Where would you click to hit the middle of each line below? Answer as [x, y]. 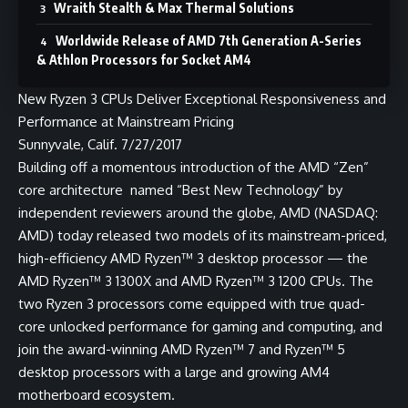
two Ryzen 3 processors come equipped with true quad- [192, 304]
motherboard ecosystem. [97, 395]
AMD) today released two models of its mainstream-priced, [203, 235]
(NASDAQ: [344, 213]
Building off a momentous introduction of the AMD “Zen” [194, 167]
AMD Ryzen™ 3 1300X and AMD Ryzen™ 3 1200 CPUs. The [196, 281]
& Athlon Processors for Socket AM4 [144, 60]
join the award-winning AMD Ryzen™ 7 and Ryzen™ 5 [182, 349]
